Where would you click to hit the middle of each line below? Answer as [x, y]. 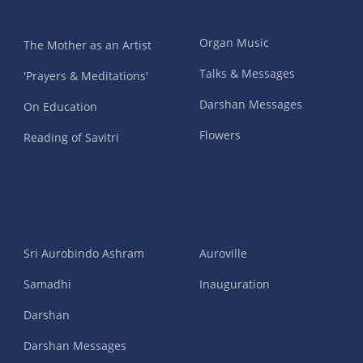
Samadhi [47, 284]
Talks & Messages [247, 74]
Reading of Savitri [71, 138]
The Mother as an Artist [87, 45]
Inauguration [234, 284]
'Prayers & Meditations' [85, 76]
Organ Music [234, 43]
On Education [60, 107]
